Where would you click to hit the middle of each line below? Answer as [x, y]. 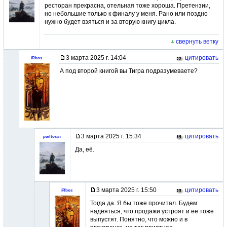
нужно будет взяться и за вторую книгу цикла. [110, 22]
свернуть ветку [196, 42]
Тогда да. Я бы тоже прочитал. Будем [144, 203]
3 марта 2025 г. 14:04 [96, 58]
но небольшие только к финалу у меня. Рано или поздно [126, 14]
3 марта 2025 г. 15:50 [126, 190]
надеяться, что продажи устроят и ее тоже [152, 211]
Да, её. [85, 149]
